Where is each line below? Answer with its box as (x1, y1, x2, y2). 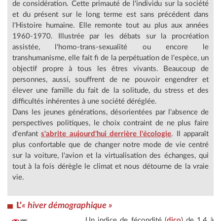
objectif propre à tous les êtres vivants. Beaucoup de (12, 65, 209, 73)
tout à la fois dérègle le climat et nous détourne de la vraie (12, 162, 209, 170)
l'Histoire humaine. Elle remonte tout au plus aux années (12, 21, 209, 29)
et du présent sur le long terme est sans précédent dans (12, 10, 209, 18)
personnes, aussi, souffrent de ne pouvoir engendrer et (12, 75, 209, 83)
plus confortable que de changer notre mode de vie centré (12, 141, 209, 148)
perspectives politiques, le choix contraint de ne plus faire (12, 119, 209, 127)
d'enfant (12, 130, 41, 138)
